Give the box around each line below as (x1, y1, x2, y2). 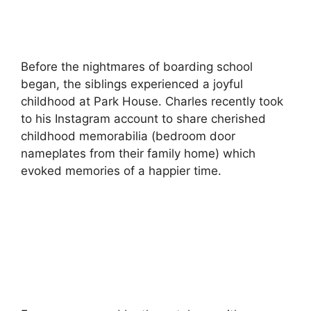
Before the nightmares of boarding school (21, 59, 253, 74)
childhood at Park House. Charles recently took (21, 94, 283, 108)
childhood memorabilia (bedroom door (21, 128, 235, 143)
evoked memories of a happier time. (21, 163, 221, 178)
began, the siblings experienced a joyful (21, 76, 243, 91)
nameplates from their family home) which (21, 146, 255, 160)
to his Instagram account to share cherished (21, 111, 266, 126)
